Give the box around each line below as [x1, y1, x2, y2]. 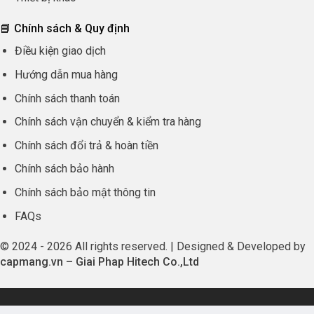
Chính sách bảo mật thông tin [14, 185, 156, 199]
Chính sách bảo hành [14, 162, 114, 176]
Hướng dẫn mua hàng [14, 67, 118, 81]
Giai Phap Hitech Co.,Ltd [76, 255, 199, 269]
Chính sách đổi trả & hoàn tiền [14, 138, 158, 152]
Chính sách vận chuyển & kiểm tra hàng [14, 115, 201, 129]
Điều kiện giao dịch [14, 44, 106, 58]
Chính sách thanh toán [14, 91, 120, 105]
